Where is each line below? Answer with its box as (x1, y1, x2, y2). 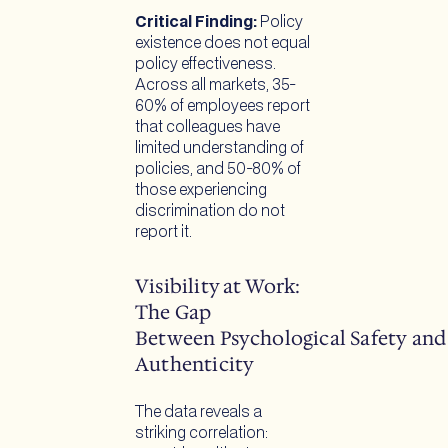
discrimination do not (135, 203, 285, 219)
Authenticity (135, 350, 255, 377)
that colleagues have (135, 119, 280, 135)
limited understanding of (135, 140, 304, 156)
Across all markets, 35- (135, 77, 296, 93)
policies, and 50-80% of (135, 161, 301, 177)
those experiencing (135, 182, 267, 198)
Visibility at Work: (135, 272, 301, 299)
